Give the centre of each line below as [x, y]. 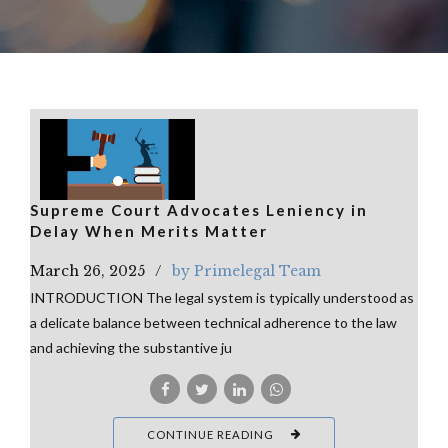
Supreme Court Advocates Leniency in [199, 210]
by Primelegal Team [246, 271]
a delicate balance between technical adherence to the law [213, 323]
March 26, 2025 [87, 271]
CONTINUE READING [211, 435]
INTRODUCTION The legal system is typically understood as [222, 298]
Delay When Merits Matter [149, 231]
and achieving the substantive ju [131, 348]
